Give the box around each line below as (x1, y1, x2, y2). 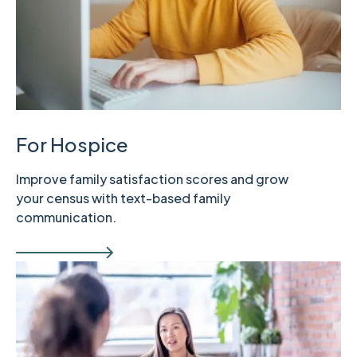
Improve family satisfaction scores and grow (16, 170, 288, 187)
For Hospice (16, 131, 128, 156)
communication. (16, 208, 116, 226)
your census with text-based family (16, 189, 230, 206)
